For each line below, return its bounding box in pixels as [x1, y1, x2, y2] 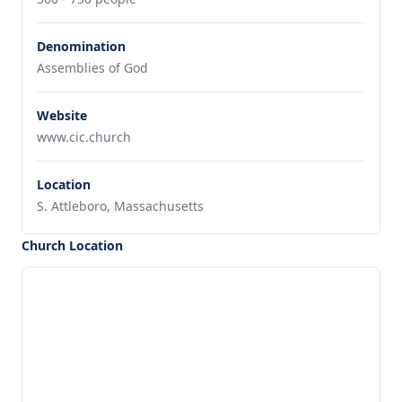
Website [37, 107, 87, 124]
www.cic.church [37, 128, 131, 145]
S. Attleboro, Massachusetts [37, 197, 204, 214]
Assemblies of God [37, 59, 148, 76]
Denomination [37, 38, 126, 55]
